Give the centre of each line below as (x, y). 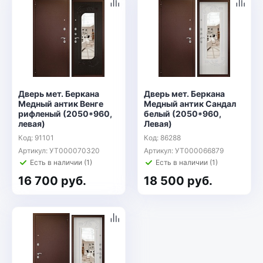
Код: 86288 (162, 138)
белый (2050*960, (183, 114)
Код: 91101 (36, 138)
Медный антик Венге (61, 104)
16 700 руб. (52, 181)
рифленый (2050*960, (65, 114)
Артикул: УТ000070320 (59, 151)
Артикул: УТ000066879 (184, 151)
